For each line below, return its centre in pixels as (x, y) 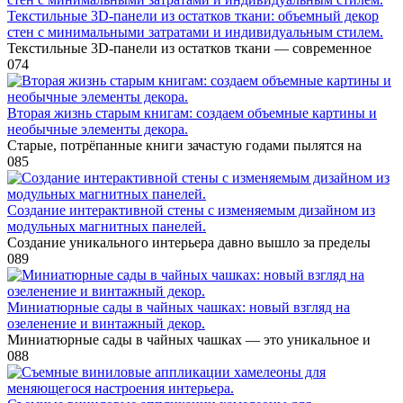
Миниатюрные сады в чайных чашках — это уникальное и (189, 339)
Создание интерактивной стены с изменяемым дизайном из (191, 210)
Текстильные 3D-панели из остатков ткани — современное (189, 48)
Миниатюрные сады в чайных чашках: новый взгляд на (179, 307)
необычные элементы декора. (98, 129)
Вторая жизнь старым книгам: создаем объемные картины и (192, 112)
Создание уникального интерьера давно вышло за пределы (189, 242)
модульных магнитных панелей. (107, 226)
